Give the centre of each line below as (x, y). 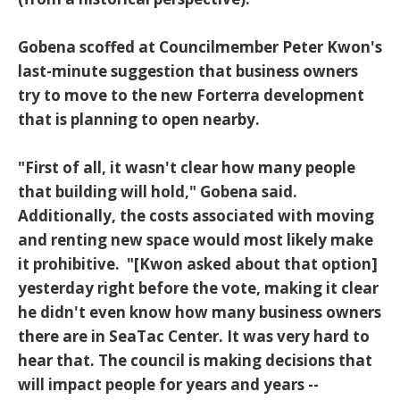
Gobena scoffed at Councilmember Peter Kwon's (200, 47)
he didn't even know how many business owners (200, 312)
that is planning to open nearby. (139, 120)
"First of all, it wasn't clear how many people (187, 168)
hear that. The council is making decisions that (195, 361)
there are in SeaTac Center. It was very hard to (194, 337)
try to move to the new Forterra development (191, 96)
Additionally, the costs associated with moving (196, 216)
